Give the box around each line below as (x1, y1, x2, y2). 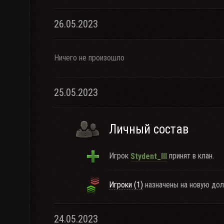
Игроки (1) (109, 180, 143, 189)
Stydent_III (130, 151, 167, 161)
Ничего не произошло (54, 53, 124, 62)
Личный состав (109, 122, 188, 136)
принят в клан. (167, 151, 214, 160)
